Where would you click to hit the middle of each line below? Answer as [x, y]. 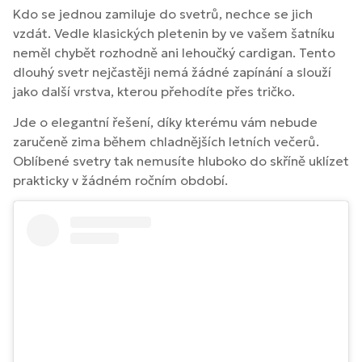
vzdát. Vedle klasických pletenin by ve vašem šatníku [174, 33]
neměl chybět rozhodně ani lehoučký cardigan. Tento [174, 52]
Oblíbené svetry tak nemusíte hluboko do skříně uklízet [181, 160]
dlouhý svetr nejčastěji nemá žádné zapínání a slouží [172, 72]
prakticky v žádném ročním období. [120, 180]
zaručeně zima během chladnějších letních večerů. [166, 141]
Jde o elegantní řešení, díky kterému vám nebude [165, 122]
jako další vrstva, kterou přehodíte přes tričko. [154, 91]
